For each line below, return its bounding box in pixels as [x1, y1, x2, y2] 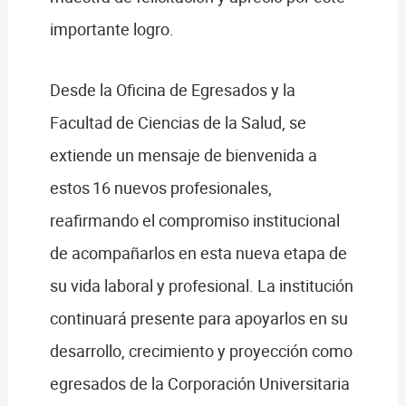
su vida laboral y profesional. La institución [49, 275, 353, 297]
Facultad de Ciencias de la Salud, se [49, 111, 306, 134]
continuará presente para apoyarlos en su [49, 307, 348, 330]
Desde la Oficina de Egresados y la [49, 79, 295, 101]
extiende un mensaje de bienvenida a [49, 144, 317, 167]
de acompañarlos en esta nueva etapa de [49, 242, 347, 265]
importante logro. [49, 17, 178, 40]
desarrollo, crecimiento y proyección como [49, 340, 353, 362]
